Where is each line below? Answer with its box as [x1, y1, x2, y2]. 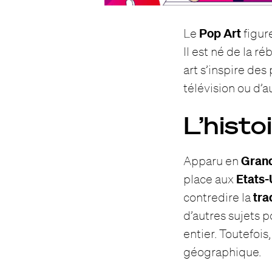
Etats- [236, 171, 270, 186]
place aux [183, 171, 237, 186]
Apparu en [183, 153, 242, 168]
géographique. [183, 244, 262, 259]
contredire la [183, 189, 254, 204]
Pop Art [199, 25, 242, 41]
